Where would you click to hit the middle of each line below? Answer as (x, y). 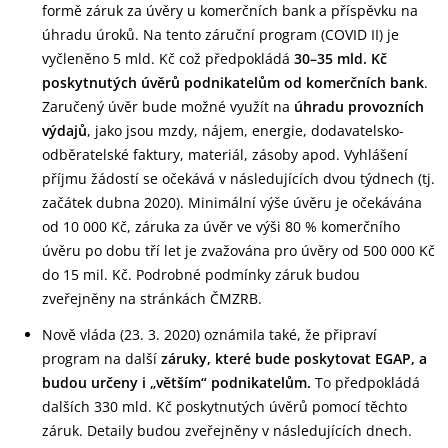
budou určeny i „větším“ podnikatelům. (176, 382)
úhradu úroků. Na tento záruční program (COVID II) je (220, 34)
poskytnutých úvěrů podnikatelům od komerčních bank (233, 82)
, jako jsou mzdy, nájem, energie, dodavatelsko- (245, 130)
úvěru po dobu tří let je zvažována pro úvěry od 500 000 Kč (238, 250)
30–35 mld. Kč (340, 58)
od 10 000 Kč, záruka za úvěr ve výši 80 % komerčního (221, 226)
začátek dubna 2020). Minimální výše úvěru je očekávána (232, 202)
